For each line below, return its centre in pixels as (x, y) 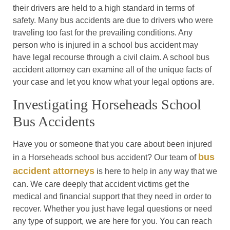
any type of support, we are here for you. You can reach (112, 221)
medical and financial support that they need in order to (112, 197)
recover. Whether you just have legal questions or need (112, 209)
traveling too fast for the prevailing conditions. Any (103, 33)
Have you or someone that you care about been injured (112, 144)
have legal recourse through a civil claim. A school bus (111, 57)
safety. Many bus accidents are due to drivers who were (113, 21)
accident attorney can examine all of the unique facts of (112, 70)
